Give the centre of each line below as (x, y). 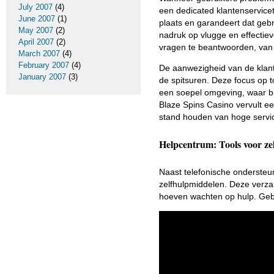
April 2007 (36, 42)
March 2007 (39, 54)
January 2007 (42, 77)
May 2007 (36, 30)
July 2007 (35, 7)
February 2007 (44, 65)
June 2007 (37, 19)
